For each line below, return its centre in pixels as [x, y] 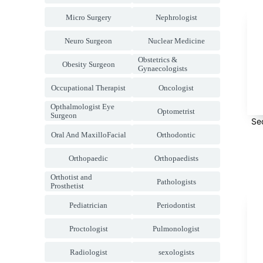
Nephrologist [176, 17]
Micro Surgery [88, 17]
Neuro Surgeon [89, 41]
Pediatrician [89, 205]
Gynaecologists [163, 68]
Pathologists [176, 181]
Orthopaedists [176, 158]
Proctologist [88, 228]
